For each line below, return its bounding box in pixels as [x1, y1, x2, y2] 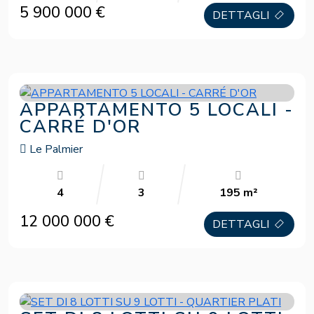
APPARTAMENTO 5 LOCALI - [20, 97, 294, 122]
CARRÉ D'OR [20, 114, 141, 139]
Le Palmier [27, 141, 83, 157]
